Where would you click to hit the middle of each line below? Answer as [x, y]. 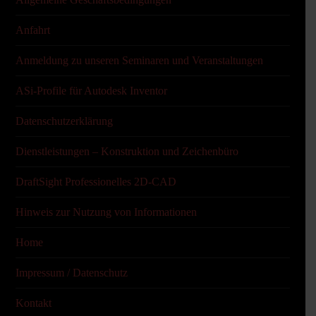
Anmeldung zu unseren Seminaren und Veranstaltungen [139, 60]
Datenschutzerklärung [64, 121]
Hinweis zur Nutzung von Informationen [106, 212]
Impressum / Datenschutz [71, 273]
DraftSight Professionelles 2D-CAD [96, 182]
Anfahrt [32, 30]
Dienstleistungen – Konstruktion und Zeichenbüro [127, 151]
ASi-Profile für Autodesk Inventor [91, 91]
